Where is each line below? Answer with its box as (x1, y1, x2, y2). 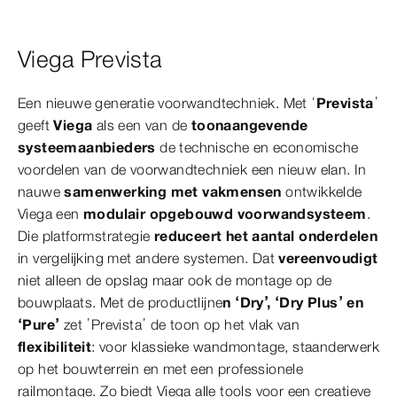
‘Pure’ (18, 315, 60, 333)
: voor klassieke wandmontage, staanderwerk (91, 337, 380, 355)
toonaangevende (191, 115, 308, 134)
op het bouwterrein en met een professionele (18, 359, 304, 378)
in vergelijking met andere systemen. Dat (18, 248, 279, 267)
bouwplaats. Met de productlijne (18, 292, 223, 311)
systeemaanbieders (18, 137, 156, 156)
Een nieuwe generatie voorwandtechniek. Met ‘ (18, 93, 316, 112)
